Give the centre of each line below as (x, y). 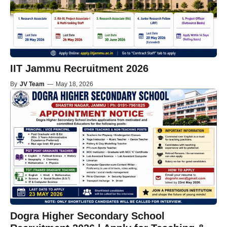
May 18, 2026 (74, 84)
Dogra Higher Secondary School (87, 216)
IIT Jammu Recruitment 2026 (79, 68)
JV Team (32, 84)
